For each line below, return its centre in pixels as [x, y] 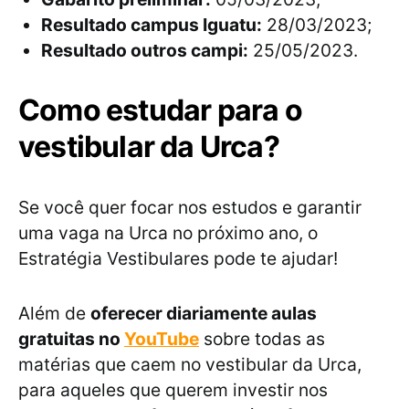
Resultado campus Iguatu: [152, 25]
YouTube [162, 339]
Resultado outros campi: [145, 51]
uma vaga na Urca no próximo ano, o [168, 233]
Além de [54, 314]
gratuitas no [71, 339]
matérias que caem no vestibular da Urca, [190, 365]
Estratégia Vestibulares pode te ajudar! [178, 259]
